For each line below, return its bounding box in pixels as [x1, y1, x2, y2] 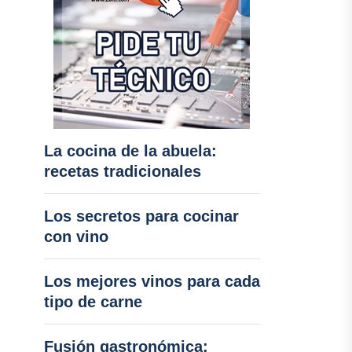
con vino [43, 228, 108, 245]
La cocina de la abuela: [43, 142, 217, 159]
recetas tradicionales [43, 163, 201, 180]
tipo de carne [43, 293, 142, 310]
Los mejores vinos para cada [43, 273, 260, 290]
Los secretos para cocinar [43, 207, 239, 225]
